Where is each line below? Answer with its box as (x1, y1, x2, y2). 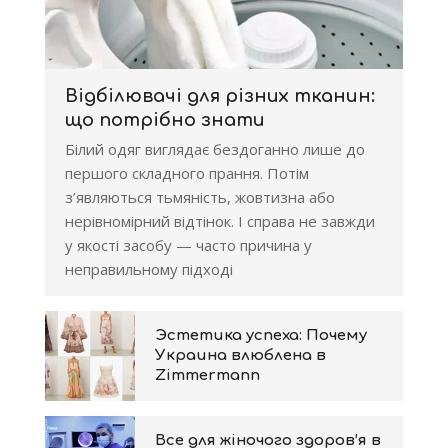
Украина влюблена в (155, 347, 326, 364)
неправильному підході (65, 259, 233, 279)
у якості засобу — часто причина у (65, 235, 312, 255)
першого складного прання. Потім (65, 163, 309, 183)
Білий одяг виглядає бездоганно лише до (65, 139, 365, 159)
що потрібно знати (65, 110, 265, 130)
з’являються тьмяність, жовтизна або (65, 187, 335, 207)
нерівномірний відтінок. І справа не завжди (65, 211, 375, 231)
